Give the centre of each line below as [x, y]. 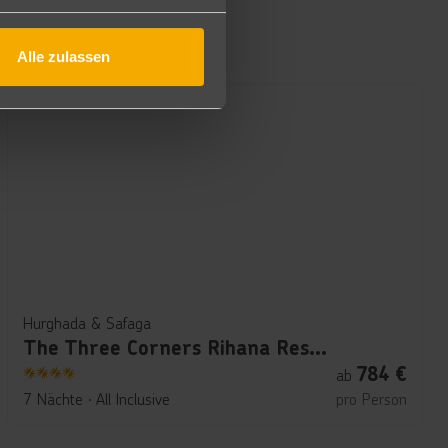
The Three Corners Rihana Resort [318, 348]
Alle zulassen [63, 56]
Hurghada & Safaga [87, 322]
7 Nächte [53, 398]
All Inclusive [133, 398]
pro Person [371, 398]
